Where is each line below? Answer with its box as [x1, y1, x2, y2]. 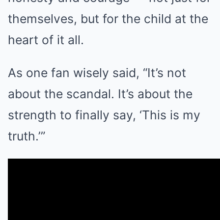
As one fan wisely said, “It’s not [8, 65, 186, 80]
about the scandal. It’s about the [8, 86, 192, 101]
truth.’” [8, 128, 45, 143]
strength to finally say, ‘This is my [8, 107, 200, 122]
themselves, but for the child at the [8, 11, 208, 26]
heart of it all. [8, 32, 84, 47]
